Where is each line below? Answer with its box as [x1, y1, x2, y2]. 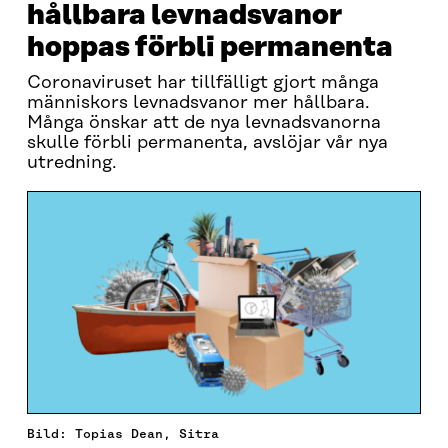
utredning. [26, 153, 117, 173]
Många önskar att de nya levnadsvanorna [26, 113, 381, 133]
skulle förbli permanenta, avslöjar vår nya [26, 133, 388, 153]
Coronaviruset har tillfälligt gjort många [26, 73, 379, 93]
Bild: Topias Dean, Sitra [26, 425, 219, 441]
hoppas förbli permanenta [26, 32, 393, 63]
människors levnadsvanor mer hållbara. [26, 93, 370, 113]
